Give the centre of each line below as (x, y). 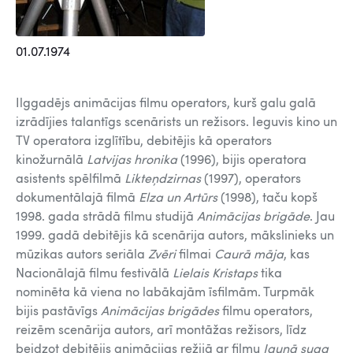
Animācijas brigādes (162, 312)
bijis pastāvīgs (58, 312)
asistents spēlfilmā (70, 180)
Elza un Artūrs (178, 199)
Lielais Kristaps (217, 274)
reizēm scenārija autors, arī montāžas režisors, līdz (161, 331)
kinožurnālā (51, 161)
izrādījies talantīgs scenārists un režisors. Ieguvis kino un (176, 123)
